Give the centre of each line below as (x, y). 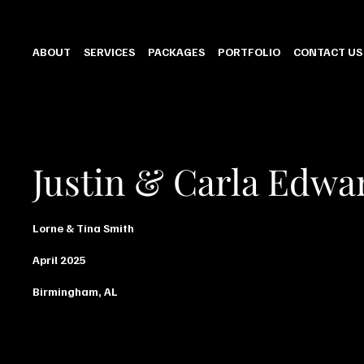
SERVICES (110, 51)
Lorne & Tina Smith (83, 228)
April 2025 (59, 260)
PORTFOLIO (249, 51)
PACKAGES (177, 51)
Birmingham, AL (75, 292)
